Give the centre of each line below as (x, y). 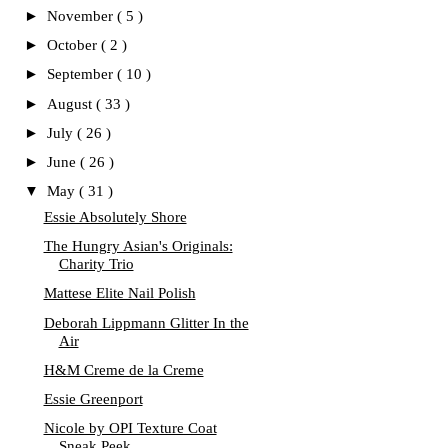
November (82, 15)
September (82, 74)
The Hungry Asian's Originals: (138, 246)
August (71, 103)
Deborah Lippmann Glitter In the (146, 322)
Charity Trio (96, 264)
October (74, 45)
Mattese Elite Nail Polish (119, 293)
